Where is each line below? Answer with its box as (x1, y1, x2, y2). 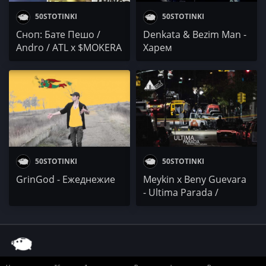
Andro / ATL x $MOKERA (16, 41, 122, 55)
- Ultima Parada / (143, 185, 218, 199)
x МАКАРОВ (16, 54, 68, 68)
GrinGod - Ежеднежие (16, 172, 115, 186)
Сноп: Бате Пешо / (16, 28, 100, 42)
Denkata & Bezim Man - (143, 28, 246, 42)
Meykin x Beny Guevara (143, 172, 246, 186)
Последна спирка (143, 198, 223, 212)
